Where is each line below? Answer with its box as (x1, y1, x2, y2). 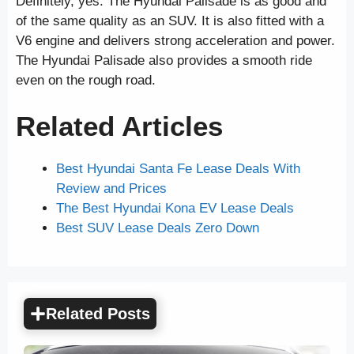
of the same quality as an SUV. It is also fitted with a (16, 13, 324, 28)
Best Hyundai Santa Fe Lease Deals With (56, 161, 300, 177)
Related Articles (16, 111, 223, 142)
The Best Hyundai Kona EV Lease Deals (56, 201, 294, 217)
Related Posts (46, 304, 150, 322)
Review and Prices (56, 181, 167, 197)
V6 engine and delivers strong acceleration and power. (16, 32, 335, 48)
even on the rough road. (16, 72, 156, 88)
